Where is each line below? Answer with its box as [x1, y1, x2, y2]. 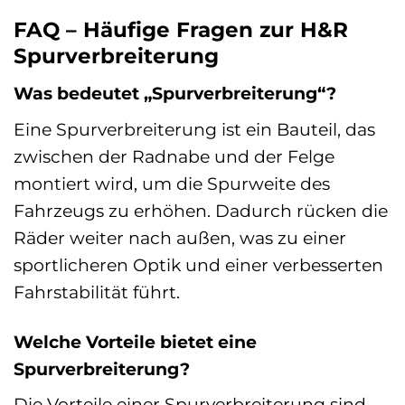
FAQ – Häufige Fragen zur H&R [14, 16, 348, 42]
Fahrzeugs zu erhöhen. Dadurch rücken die [14, 199, 388, 221]
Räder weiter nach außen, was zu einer [14, 226, 346, 249]
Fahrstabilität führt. [14, 280, 180, 303]
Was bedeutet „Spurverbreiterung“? [14, 82, 336, 105]
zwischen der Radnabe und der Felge [14, 145, 334, 167]
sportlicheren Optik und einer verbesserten [14, 253, 383, 276]
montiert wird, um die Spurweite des [14, 172, 330, 194]
